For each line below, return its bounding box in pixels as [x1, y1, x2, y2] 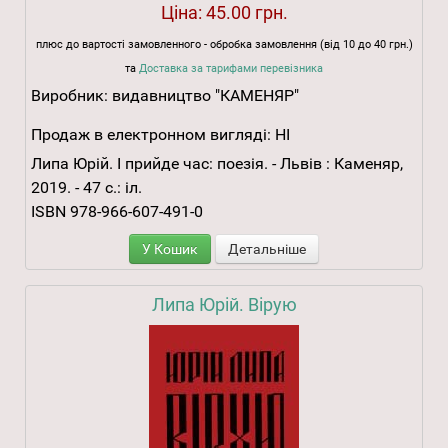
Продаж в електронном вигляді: [31, 125, 271, 145]
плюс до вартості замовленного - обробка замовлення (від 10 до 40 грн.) [35, 38, 413, 52]
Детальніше [228, 241, 306, 258]
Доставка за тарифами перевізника [139, 62, 323, 76]
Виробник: [31, 86, 112, 106]
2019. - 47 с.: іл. [31, 178, 142, 198]
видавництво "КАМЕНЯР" [112, 86, 299, 106]
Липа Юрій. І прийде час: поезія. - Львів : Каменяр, [31, 154, 403, 174]
